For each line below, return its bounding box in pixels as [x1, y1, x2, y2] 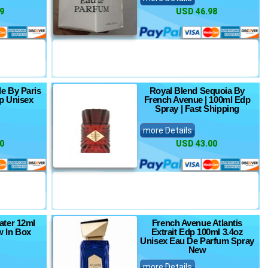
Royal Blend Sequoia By [149, 86, 245, 96]
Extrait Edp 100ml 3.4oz [151, 227, 243, 237]
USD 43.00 [176, 139, 217, 148]
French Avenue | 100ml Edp [144, 95, 251, 105]
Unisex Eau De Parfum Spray [140, 236, 254, 246]
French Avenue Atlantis [151, 218, 243, 228]
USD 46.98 [176, 7, 217, 16]
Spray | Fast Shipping [155, 103, 239, 114]
